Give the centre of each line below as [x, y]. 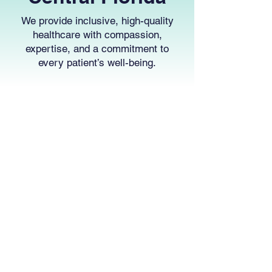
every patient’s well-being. [97, 63]
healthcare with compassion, [97, 35]
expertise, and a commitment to [97, 49]
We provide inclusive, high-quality [97, 21]
